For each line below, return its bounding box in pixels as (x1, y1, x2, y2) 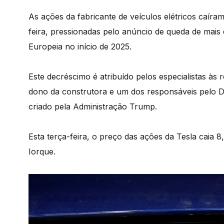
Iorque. (28, 146, 55, 156)
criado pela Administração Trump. (28, 101, 157, 111)
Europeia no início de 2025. (28, 41, 131, 51)
